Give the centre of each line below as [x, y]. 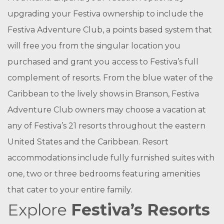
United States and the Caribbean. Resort [88, 142]
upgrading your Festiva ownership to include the [105, 14]
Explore [39, 210]
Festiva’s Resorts [140, 210]
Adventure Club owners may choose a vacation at [107, 110]
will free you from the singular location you [94, 46]
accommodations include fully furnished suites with [111, 158]
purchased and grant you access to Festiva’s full [103, 62]
